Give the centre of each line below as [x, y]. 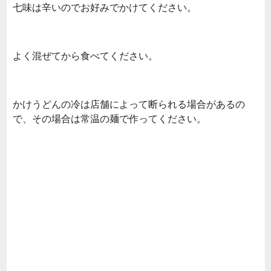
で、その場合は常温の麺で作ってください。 [109, 118]
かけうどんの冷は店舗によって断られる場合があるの [129, 104]
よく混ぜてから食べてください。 [85, 55]
